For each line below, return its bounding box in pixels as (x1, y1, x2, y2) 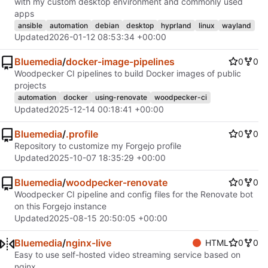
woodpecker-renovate (66, 176, 167, 188)
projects (14, 80, 46, 91)
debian (95, 20, 119, 30)
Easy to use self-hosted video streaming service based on (14, 249, 240, 260)
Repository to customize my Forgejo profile (14, 140, 181, 151)
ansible (18, 20, 42, 30)
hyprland (161, 20, 191, 30)
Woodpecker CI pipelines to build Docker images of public (14, 68, 241, 79)
